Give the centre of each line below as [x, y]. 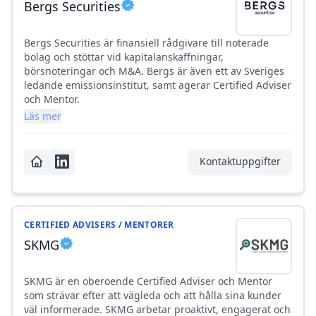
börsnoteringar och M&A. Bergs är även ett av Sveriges [154, 71]
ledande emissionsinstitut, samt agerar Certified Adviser [158, 85]
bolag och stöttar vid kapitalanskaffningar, [124, 57]
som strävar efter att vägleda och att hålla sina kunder [153, 296]
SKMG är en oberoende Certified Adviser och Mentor [148, 281]
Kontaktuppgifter [240, 162]
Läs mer [43, 116]
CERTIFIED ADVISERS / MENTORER [99, 225]
